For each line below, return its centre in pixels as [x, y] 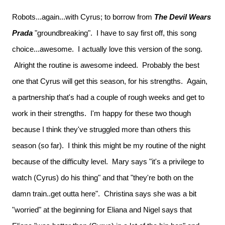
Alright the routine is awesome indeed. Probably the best [106, 65]
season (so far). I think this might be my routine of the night [109, 145]
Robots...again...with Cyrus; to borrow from [83, 17]
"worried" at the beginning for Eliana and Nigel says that [102, 210]
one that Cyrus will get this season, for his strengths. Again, [110, 81]
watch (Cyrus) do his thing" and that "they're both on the [103, 178]
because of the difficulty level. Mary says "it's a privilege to [108, 161]
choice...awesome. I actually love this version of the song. [107, 49]
